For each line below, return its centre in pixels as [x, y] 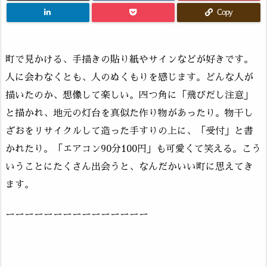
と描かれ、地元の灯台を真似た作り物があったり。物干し [129, 113]
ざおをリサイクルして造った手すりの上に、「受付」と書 [129, 131]
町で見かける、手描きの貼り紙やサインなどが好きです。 [129, 60]
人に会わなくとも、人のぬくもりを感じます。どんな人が [129, 77]
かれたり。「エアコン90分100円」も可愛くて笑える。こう [133, 149]
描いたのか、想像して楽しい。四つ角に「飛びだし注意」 [129, 95]
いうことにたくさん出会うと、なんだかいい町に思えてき [129, 167]
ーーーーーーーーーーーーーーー [77, 215]
